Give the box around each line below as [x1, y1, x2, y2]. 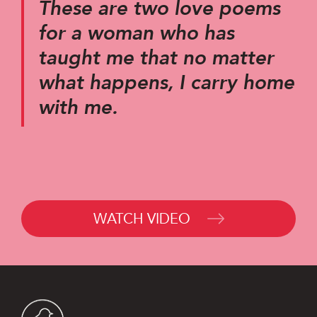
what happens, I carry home [38, 70, 294, 94]
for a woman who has [38, 21, 234, 45]
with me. [38, 95, 117, 119]
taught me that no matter [38, 45, 274, 69]
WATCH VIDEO [93, 209, 195, 227]
